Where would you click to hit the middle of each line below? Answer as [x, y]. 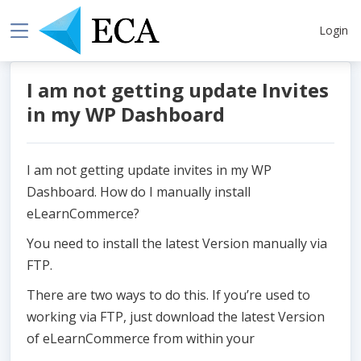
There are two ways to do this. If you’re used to [168, 295]
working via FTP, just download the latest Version [176, 317]
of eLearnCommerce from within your [141, 339]
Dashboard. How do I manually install [139, 192]
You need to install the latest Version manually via [177, 244]
